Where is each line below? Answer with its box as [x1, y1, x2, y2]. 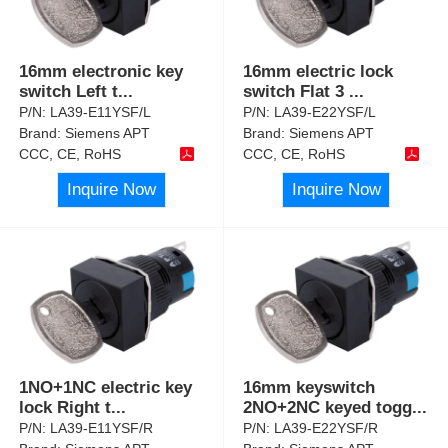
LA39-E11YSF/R [50, 419, 154, 436]
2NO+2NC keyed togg [243, 397, 413, 417]
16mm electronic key [19, 62, 184, 82]
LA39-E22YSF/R [274, 419, 379, 436]
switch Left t [19, 82, 119, 102]
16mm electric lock [243, 62, 394, 82]
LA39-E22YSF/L [274, 104, 377, 121]
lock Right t [19, 397, 112, 417]
